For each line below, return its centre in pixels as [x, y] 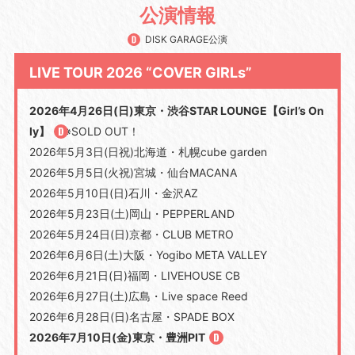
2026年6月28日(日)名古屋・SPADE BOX [132, 316]
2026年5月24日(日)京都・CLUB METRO [131, 234]
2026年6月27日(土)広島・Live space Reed [138, 296]
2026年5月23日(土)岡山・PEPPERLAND [132, 213]
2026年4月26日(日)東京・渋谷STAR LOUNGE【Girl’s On [176, 110]
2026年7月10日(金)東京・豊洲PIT [117, 337]
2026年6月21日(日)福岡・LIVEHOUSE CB [134, 275]
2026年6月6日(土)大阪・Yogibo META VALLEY [148, 254]
